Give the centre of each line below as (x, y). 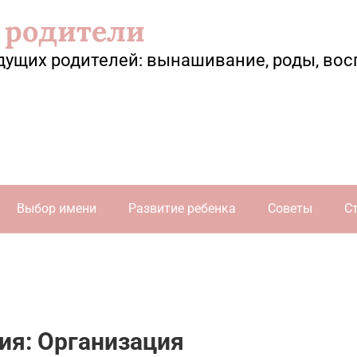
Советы (290, 208)
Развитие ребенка (182, 208)
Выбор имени (57, 208)
